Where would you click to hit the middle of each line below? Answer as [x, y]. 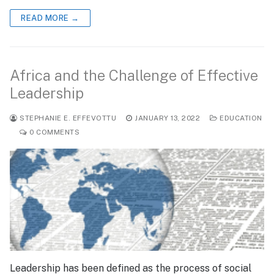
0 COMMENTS [53, 132]
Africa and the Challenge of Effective [134, 76]
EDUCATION [240, 118]
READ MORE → [50, 18]
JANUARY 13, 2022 [167, 118]
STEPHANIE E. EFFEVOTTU [67, 118]
